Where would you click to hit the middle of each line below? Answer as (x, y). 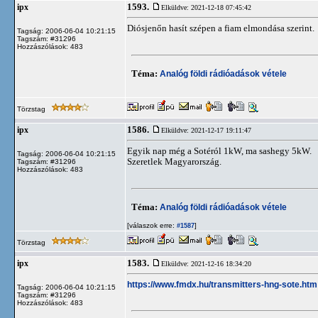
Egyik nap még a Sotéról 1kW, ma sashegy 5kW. (219, 151)
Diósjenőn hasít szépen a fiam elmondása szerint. (221, 28)
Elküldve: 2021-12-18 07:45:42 (206, 7)
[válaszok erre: (151, 225)
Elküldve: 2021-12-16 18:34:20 (206, 264)
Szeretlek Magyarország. (174, 161)
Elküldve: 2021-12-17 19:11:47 (206, 130)
